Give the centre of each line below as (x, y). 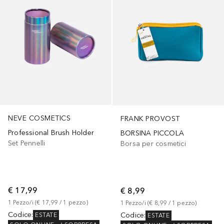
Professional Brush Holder (51, 133)
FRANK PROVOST (150, 119)
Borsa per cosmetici (153, 144)
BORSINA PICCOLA (152, 133)
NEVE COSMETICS (39, 118)
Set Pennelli (27, 143)
